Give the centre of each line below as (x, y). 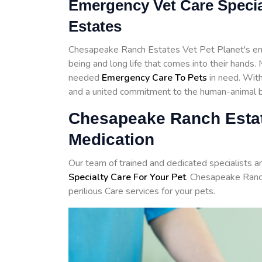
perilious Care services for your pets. (142, 192)
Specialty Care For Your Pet (127, 177)
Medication (111, 140)
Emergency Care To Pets (154, 78)
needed (85, 78)
